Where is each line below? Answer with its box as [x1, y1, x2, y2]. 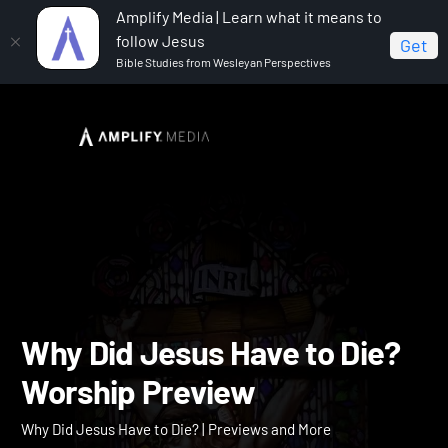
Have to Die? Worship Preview [16, 154, 223, 173]
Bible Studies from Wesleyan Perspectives [116, 55, 331, 69]
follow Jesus [116, 31, 205, 50]
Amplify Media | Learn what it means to [116, 7, 382, 26]
